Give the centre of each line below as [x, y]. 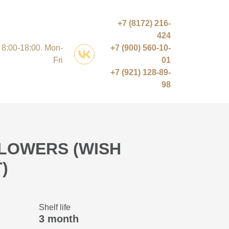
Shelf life [54, 208]
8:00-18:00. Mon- [32, 48]
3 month [59, 219]
